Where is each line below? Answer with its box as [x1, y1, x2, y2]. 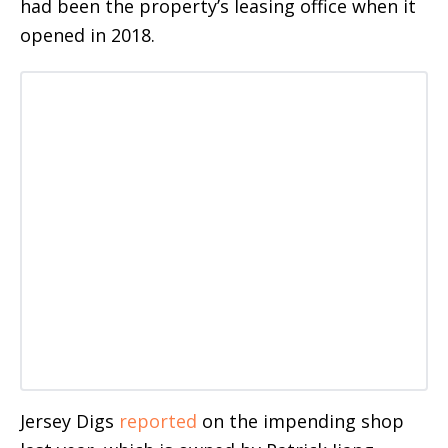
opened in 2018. [20, 22, 155, 47]
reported [119, 408, 197, 433]
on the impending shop [197, 408, 404, 433]
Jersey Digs [20, 408, 119, 433]
